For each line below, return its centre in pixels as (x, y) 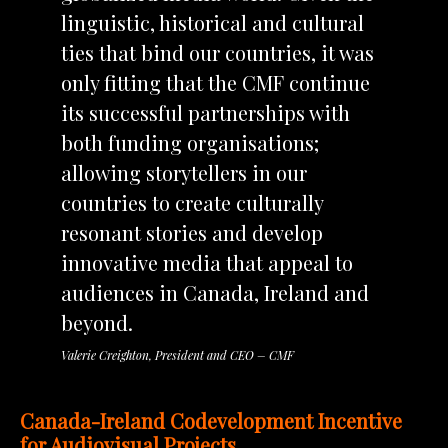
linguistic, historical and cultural (212, 22)
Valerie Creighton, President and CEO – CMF (177, 354)
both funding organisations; (189, 142)
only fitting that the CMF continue (215, 82)
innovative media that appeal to (206, 262)
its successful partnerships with (205, 112)
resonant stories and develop (191, 232)
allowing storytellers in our (183, 172)
